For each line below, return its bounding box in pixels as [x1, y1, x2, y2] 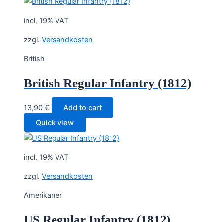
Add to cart [63, 103, 102, 112]
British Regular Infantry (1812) [24, 76, 191, 90]
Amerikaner [24, 191, 62, 200]
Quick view [36, 118, 74, 127]
